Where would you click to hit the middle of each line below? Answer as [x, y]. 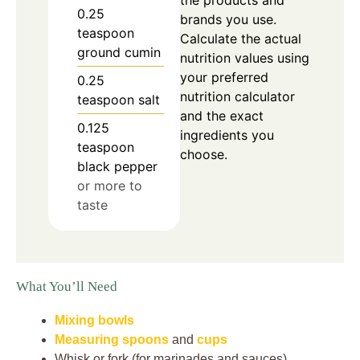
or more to [110, 185]
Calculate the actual [241, 39]
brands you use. [228, 20]
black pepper [117, 166]
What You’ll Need [67, 286]
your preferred [224, 78]
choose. [204, 155]
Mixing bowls [94, 320]
